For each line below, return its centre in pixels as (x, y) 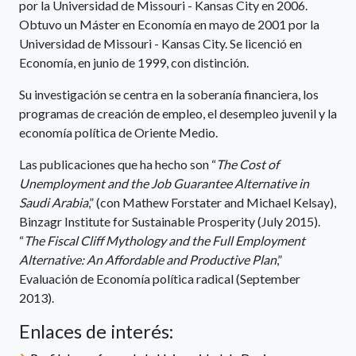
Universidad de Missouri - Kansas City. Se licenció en (161, 43)
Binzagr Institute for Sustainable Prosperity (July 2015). (170, 221)
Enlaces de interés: (96, 331)
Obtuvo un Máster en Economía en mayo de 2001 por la (169, 24)
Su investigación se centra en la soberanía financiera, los (169, 94)
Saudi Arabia (54, 202)
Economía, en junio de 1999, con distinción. (135, 62)
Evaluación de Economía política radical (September (160, 279)
